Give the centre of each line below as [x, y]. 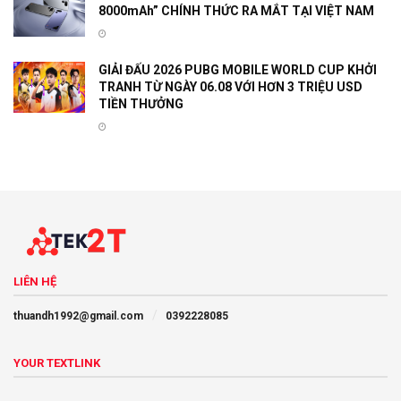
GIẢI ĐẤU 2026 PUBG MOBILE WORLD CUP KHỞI [238, 70]
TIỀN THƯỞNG [141, 104]
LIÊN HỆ [35, 281]
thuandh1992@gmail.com [78, 316]
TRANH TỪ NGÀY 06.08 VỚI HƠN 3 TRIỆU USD [230, 87]
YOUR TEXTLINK [57, 363]
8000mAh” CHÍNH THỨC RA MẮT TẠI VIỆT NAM [236, 11]
